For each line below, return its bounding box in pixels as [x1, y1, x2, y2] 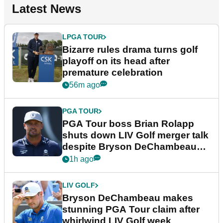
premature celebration [62, 67, 163, 78]
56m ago [69, 81, 100, 90]
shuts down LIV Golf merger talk [62, 130, 209, 141]
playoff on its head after [62, 56, 170, 67]
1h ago [69, 155, 94, 164]
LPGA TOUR [62, 33, 103, 41]
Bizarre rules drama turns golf [62, 44, 198, 55]
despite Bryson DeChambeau [62, 141, 197, 152]
